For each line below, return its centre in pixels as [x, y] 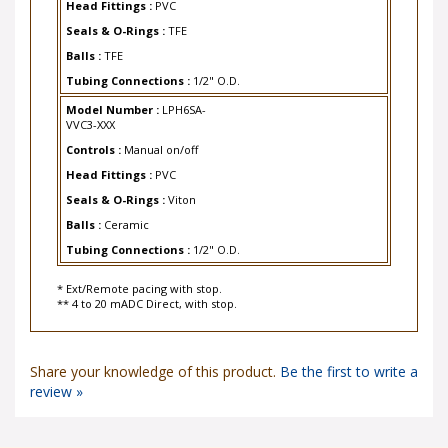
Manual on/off [161, 136]
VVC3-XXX [90, 111]
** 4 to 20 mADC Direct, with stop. [147, 290]
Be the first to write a [349, 358]
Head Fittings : [110, 161]
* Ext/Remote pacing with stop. [139, 275]
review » [56, 378]
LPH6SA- [184, 96]
